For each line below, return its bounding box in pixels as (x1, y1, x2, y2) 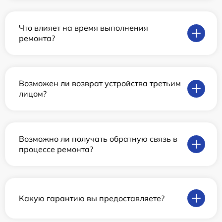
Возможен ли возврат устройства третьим (19, 78, 181, 89)
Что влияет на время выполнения (19, 23, 148, 33)
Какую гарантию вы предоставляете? (19, 193, 165, 203)
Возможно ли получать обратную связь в (19, 134, 177, 144)
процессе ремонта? (19, 144, 93, 155)
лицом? (19, 89, 47, 99)
